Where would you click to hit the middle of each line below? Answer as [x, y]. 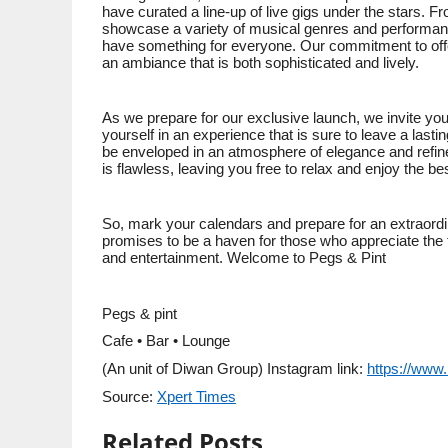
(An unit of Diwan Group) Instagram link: [234, 368]
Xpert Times [196, 396]
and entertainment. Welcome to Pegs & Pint [244, 258]
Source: [129, 396]
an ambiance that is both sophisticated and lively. [260, 62]
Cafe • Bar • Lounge [168, 341]
